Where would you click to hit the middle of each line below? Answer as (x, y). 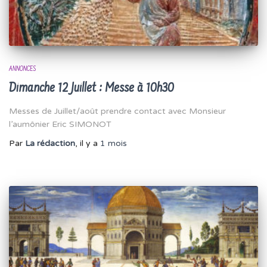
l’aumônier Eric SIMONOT (60, 124)
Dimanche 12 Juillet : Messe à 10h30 (91, 88)
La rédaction (50, 143)
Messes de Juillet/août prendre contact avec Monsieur (117, 111)
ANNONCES (22, 69)
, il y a (88, 143)
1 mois (114, 143)
